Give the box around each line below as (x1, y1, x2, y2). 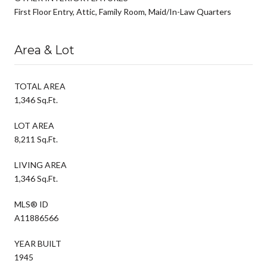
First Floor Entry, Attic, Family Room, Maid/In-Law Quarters (14, 6, 231, 17)
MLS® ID (14, 198, 48, 209)
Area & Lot (14, 42, 74, 57)
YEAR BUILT (14, 238, 61, 249)
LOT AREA (14, 120, 54, 131)
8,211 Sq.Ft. (14, 133, 58, 144)
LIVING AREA (14, 159, 67, 170)
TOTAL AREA (14, 80, 66, 91)
